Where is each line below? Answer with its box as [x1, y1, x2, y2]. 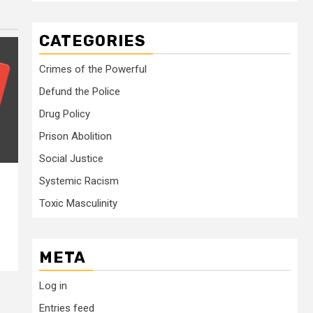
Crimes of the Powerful [39, 63, 147, 75]
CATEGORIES [39, 31, 146, 50]
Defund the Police [39, 85, 120, 98]
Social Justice [39, 152, 103, 165]
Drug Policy [39, 108, 90, 120]
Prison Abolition [39, 130, 112, 143]
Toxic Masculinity [39, 197, 117, 210]
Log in [39, 279, 67, 292]
